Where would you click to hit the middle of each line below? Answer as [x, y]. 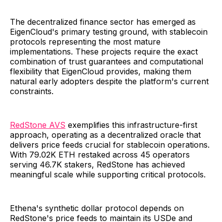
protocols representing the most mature [85, 42]
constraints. [32, 91]
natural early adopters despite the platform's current [109, 82]
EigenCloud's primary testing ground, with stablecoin [109, 32]
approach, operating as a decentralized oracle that [105, 135]
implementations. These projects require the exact [104, 52]
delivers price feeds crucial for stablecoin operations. [110, 145]
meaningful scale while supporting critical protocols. [108, 175]
